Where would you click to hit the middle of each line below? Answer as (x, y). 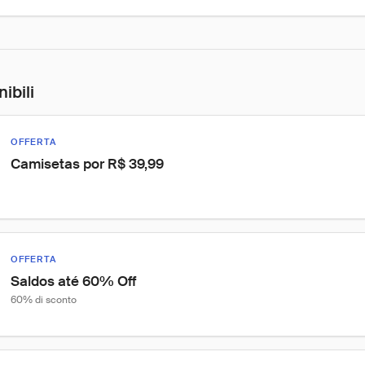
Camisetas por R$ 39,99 (87, 164)
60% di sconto (44, 300)
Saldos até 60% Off (73, 281)
